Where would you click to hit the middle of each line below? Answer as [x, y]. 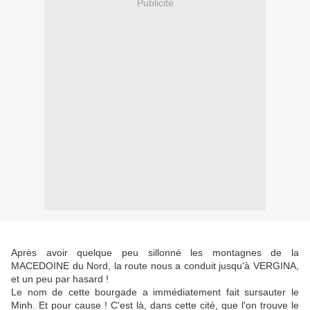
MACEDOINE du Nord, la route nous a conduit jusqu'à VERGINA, [155, 266]
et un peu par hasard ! [60, 279]
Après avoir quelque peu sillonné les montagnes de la [155, 253]
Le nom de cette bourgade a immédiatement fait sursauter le [155, 292]
